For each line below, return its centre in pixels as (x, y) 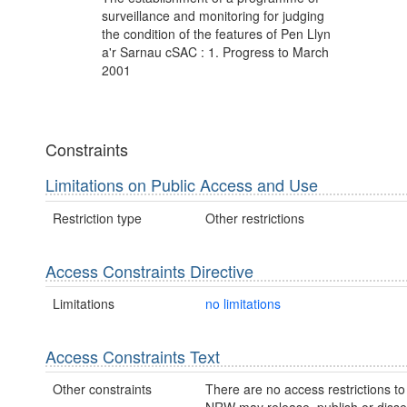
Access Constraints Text (133, 356)
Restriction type (97, 218)
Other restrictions (254, 218)
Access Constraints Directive (149, 270)
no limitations (243, 303)
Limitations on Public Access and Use (182, 185)
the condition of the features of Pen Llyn (216, 34)
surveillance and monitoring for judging (213, 16)
